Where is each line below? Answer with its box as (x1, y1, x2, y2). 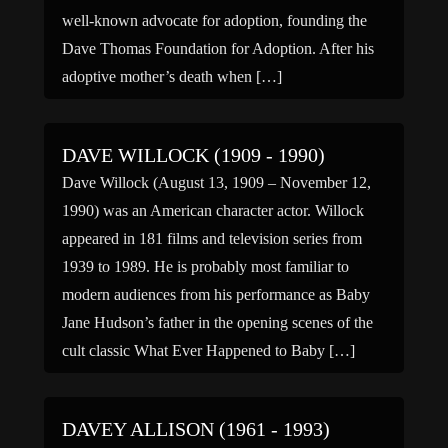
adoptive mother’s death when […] (62, 68, 282, 85)
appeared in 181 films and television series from (62, 230, 362, 247)
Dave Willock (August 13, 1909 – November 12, (62, 174, 371, 191)
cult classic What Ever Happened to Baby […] (62, 342, 355, 359)
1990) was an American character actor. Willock (62, 202, 364, 219)
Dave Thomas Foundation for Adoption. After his (62, 40, 374, 57)
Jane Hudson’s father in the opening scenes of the (62, 314, 373, 331)
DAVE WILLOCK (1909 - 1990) (62, 144, 325, 166)
